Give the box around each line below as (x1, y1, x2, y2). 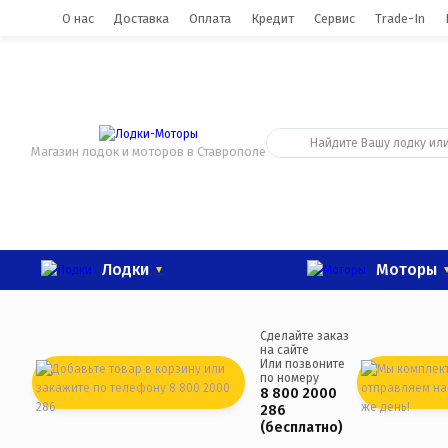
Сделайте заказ (260, 329, 350, 343)
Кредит (251, 10, 294, 26)
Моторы (376, 260, 437, 279)
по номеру (260, 371, 320, 385)
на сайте (260, 343, 310, 357)
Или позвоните (260, 357, 346, 371)
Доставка (114, 10, 169, 26)
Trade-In (375, 10, 425, 26)
